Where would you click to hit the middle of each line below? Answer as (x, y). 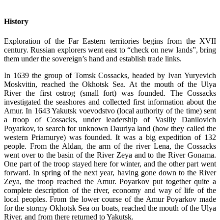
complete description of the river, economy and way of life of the (110, 190)
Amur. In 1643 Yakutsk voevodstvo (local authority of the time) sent (110, 110)
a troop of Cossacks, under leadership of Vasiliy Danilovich (110, 119)
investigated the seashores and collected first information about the (110, 102)
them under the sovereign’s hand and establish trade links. (93, 58)
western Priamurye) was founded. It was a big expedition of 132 (110, 137)
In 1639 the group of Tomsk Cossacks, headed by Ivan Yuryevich (110, 75)
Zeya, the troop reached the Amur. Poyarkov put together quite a (110, 181)
